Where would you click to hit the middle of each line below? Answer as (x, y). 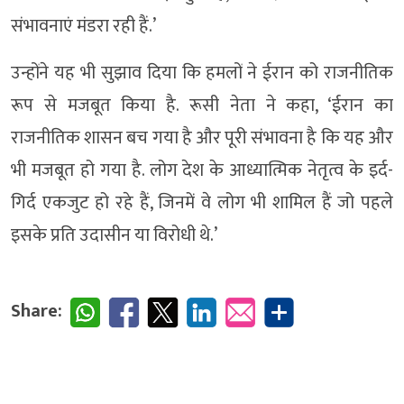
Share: (37, 311)
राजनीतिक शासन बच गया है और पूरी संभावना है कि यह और (202, 138)
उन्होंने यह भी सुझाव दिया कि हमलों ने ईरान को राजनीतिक (202, 73)
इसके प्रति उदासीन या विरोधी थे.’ (114, 235)
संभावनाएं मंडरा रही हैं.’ (83, 26)
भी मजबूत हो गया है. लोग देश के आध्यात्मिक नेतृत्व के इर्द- (202, 170)
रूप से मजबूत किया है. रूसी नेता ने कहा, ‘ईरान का (202, 106)
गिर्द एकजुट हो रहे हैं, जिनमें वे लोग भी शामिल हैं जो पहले (202, 203)
